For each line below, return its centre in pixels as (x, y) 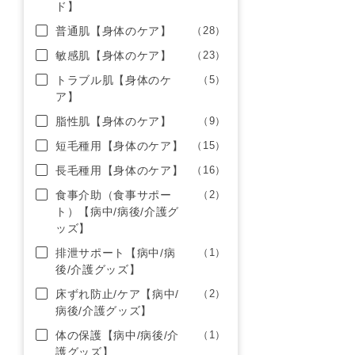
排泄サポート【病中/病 (116, 253)
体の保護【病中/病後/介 (117, 335)
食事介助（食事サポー (114, 195)
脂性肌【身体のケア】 (114, 121)
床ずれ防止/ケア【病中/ (117, 294)
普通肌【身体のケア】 (114, 31)
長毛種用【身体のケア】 (120, 170)
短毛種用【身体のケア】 (120, 146)
